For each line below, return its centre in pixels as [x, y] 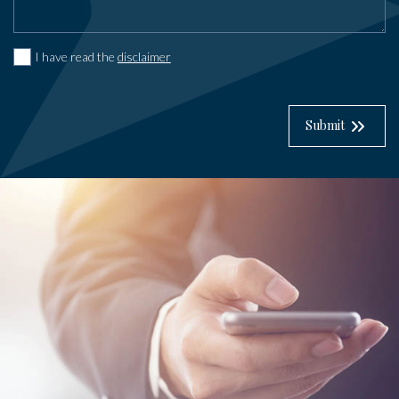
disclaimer [144, 56]
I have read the [76, 56]
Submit [326, 126]
